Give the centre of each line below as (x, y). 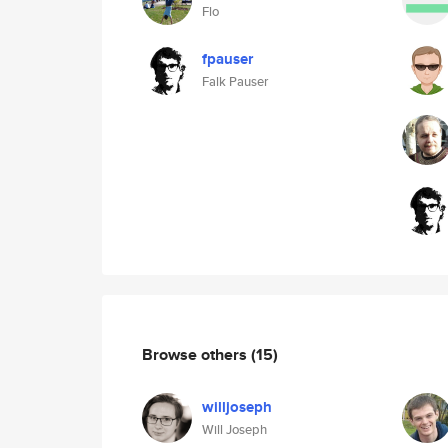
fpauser (227, 59)
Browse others (196, 354)
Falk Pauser (235, 81)
